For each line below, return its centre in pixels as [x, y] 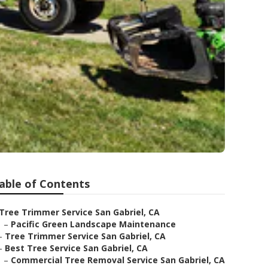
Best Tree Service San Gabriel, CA [76, 248]
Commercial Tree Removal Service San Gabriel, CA [118, 260]
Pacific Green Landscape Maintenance [93, 224]
